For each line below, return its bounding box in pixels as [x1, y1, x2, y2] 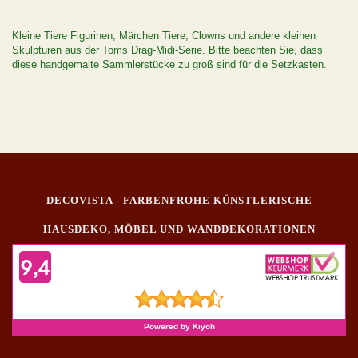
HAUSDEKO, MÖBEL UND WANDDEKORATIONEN [42, 223, 316, 236]
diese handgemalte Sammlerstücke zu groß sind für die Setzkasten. [12, 58, 327, 71]
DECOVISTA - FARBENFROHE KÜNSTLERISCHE [46, 194, 312, 207]
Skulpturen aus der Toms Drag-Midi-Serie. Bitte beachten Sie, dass [12, 44, 323, 57]
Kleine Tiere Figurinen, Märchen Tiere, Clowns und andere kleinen [12, 30, 316, 42]
